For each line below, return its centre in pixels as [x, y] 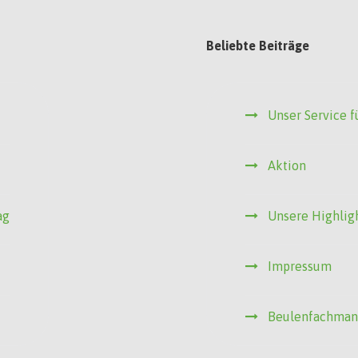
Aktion [287, 166]
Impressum [300, 267]
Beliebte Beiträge [258, 46]
